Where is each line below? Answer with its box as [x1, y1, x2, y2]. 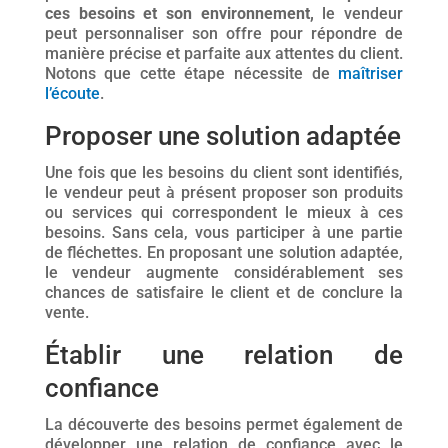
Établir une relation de [44, 340, 404, 370]
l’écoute [44, 84, 100, 103]
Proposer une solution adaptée [44, 121, 401, 151]
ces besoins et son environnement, [44, 4, 314, 23]
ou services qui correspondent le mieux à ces [44, 203, 404, 222]
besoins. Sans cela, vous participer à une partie [44, 223, 404, 242]
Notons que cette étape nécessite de [44, 64, 339, 83]
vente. [44, 303, 89, 322]
